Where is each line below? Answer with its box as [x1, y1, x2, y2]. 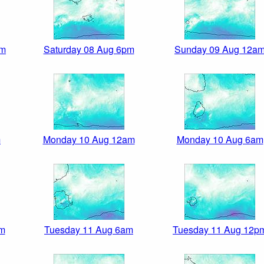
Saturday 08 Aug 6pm [43, 42, 134, 57]
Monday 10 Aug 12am [42, 133, 135, 147]
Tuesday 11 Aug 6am [44, 223, 133, 237]
